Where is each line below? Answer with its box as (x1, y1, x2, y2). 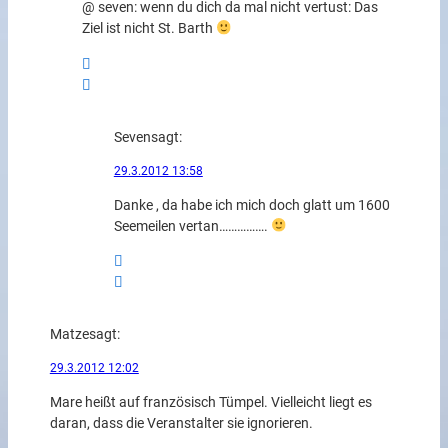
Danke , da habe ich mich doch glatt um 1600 (113, 196, 390, 214)
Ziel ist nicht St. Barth (81, 20, 216, 38)
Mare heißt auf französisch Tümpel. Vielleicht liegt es (49, 393, 372, 411)
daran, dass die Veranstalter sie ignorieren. (49, 414, 313, 432)
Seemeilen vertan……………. (113, 217, 271, 235)
